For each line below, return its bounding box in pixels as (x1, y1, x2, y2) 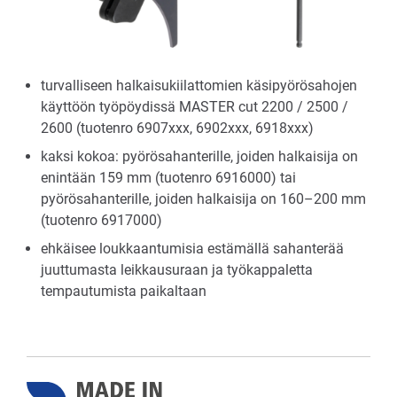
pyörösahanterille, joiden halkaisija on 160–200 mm (41, 191, 366, 207)
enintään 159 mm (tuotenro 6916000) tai (41, 169, 296, 186)
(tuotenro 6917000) (41, 212, 162, 229)
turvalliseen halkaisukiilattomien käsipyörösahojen (41, 77, 357, 94)
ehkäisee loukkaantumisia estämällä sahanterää (41, 240, 344, 257)
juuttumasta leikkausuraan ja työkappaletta (41, 261, 313, 278)
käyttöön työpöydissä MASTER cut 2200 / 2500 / (41, 98, 348, 115)
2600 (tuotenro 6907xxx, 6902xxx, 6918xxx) (41, 120, 314, 136)
